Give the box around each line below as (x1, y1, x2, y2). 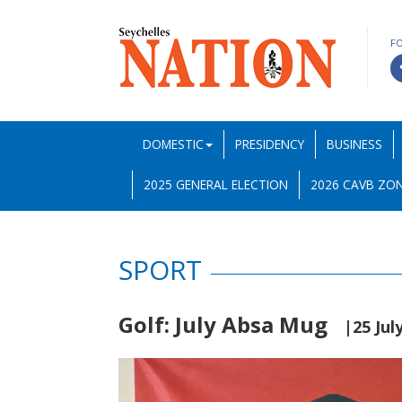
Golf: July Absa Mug (118, 310, 344, 339)
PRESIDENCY (235, 135, 304, 153)
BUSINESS (327, 135, 382, 153)
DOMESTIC (143, 135, 204, 153)
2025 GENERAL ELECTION (144, 176, 288, 193)
